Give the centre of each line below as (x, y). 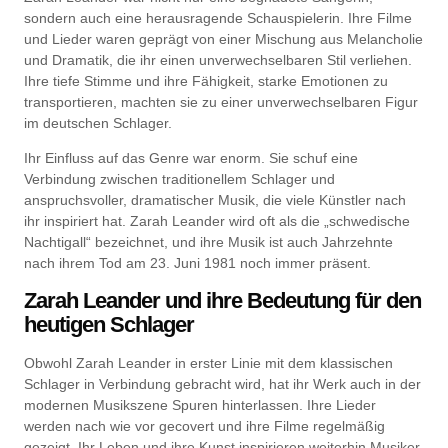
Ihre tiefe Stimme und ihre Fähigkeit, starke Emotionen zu (206, 80)
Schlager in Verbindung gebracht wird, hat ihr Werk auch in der (222, 383)
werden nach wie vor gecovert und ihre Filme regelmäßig (204, 425)
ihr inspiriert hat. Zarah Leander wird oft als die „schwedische (217, 221)
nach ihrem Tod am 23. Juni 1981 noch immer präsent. (197, 263)
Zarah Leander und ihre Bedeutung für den (222, 300)
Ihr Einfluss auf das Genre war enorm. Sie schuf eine (191, 158)
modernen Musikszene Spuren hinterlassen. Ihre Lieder (200, 404)
